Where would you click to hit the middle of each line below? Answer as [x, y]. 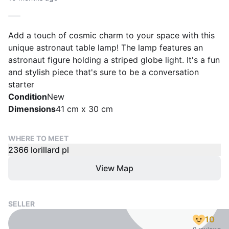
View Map [114, 168]
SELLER [21, 204]
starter [21, 84]
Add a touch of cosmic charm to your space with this [111, 35]
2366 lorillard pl [39, 150]
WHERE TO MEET [38, 138]
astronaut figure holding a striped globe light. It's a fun [114, 60]
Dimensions [32, 109]
